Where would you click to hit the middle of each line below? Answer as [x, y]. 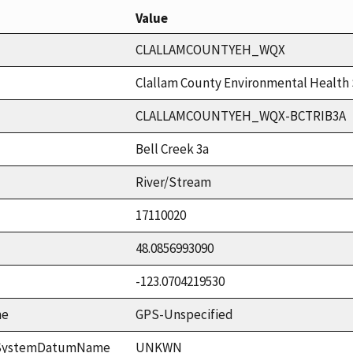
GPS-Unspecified [184, 314]
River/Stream [173, 182]
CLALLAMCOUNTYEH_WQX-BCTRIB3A [241, 115]
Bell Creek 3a [172, 149]
